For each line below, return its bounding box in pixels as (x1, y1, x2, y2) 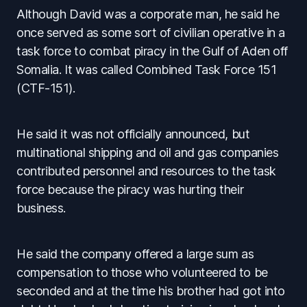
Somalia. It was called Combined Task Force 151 (16, 62, 277, 77)
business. (16, 201, 66, 216)
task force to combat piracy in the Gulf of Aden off (16, 44, 288, 59)
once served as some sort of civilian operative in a (16, 25, 286, 40)
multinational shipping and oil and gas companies (16, 145, 279, 160)
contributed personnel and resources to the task (16, 164, 276, 179)
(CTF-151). (16, 81, 75, 96)
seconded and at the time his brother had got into (16, 284, 285, 299)
